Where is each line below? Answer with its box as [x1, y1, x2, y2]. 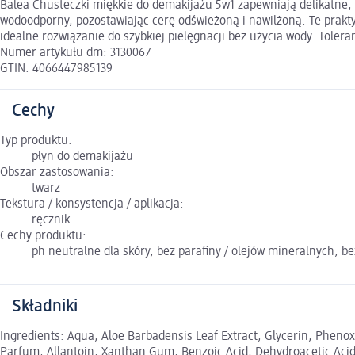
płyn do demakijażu [32, 151, 133, 164]
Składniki [12, 298, 78, 316]
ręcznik [32, 214, 70, 227]
